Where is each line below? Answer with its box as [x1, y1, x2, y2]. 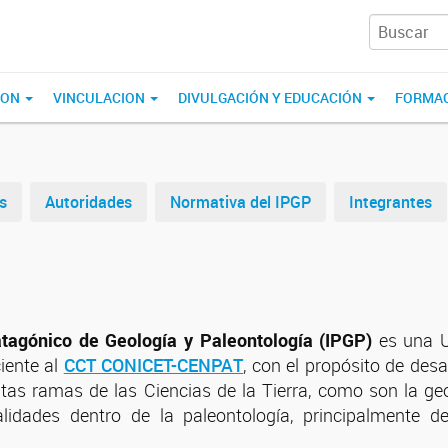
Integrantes [349, 191, 432, 213]
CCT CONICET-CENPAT [63, 353, 244, 377]
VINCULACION [53, 88, 148, 107]
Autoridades [45, 191, 132, 213]
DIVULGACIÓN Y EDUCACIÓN [178, 88, 365, 107]
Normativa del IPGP [170, 191, 311, 213]
